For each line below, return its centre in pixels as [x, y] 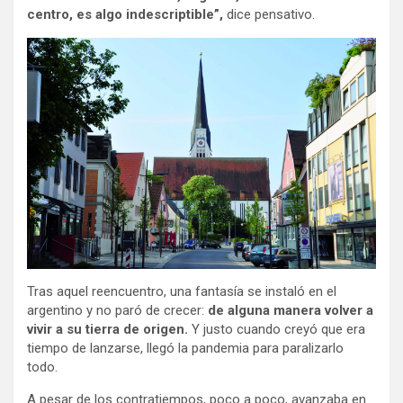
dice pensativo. [269, 14]
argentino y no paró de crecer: [117, 311]
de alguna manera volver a [291, 311]
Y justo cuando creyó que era [278, 330]
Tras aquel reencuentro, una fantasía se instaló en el [182, 292]
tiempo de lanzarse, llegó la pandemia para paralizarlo [185, 349]
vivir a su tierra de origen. [109, 330]
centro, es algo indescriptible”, [125, 14]
